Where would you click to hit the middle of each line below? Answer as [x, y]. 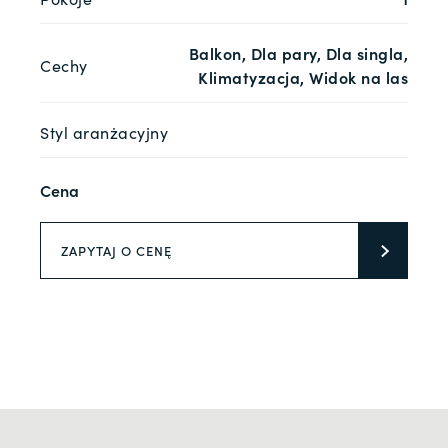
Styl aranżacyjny [104, 132]
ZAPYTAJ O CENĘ [116, 251]
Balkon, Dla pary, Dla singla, [298, 53]
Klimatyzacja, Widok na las [303, 77]
